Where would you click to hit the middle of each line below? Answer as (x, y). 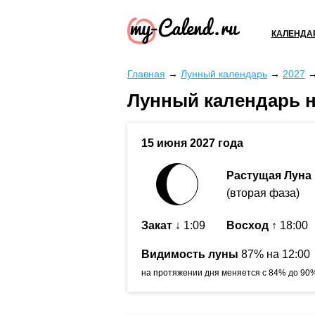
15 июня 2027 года (192, 143)
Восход (247, 226)
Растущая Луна (269, 176)
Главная (146, 74)
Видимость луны (190, 255)
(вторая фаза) (263, 193)
